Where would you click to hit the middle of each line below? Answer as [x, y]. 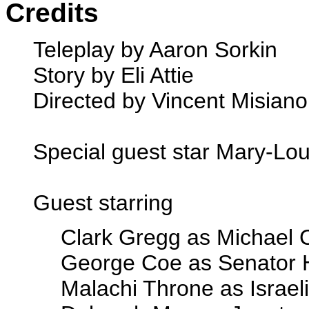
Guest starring [103, 203]
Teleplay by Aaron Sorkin [155, 50]
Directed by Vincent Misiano [170, 101]
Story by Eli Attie [113, 75]
